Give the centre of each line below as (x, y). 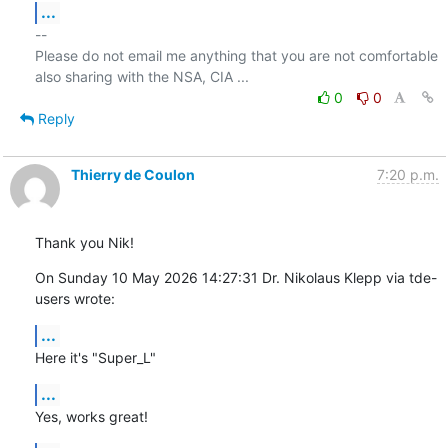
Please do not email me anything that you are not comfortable (236, 55)
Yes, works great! (91, 416)
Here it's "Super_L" (95, 357)
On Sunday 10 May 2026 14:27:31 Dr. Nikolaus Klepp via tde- (235, 277)
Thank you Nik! (84, 242)
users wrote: (74, 298)
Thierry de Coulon (132, 174)
